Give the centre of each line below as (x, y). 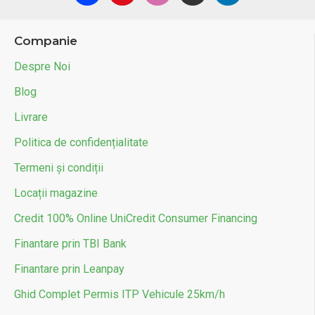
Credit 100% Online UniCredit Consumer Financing (136, 218)
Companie (46, 41)
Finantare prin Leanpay (69, 269)
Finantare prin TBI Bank (70, 244)
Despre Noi (42, 66)
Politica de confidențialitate (81, 142)
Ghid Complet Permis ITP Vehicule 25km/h (120, 294)
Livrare (31, 117)
